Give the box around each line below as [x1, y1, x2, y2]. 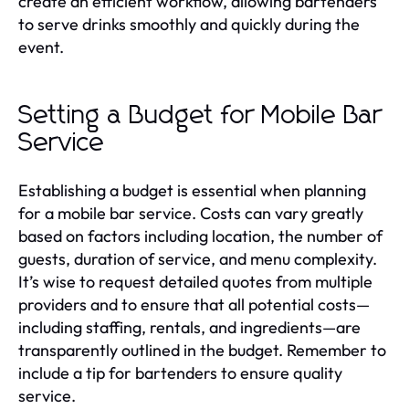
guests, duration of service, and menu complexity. [18, 247, 377, 269]
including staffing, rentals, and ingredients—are [18, 316, 361, 338]
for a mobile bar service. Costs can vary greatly [18, 202, 363, 224]
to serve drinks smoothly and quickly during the [18, 13, 360, 35]
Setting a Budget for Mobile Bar [18, 102, 383, 129]
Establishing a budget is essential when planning [18, 179, 366, 201]
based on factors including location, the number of [18, 225, 383, 246]
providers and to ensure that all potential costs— [18, 293, 370, 315]
